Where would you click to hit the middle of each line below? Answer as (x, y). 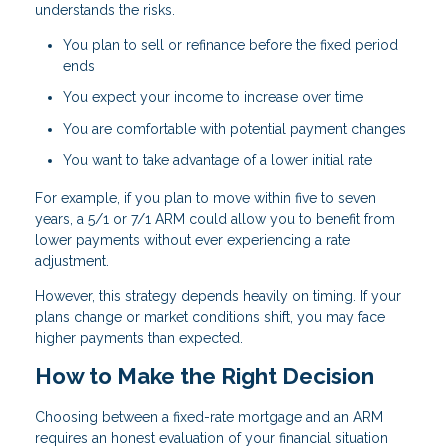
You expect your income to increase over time (213, 97)
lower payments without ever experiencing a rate (192, 240)
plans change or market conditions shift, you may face (210, 317)
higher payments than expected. (139, 338)
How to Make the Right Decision (204, 376)
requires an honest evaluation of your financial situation (211, 437)
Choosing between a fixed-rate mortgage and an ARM (209, 416)
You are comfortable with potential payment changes (234, 128)
